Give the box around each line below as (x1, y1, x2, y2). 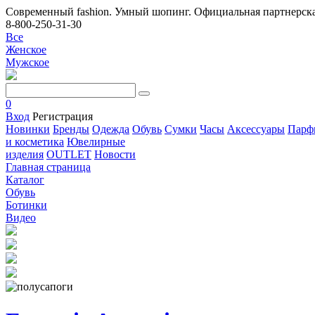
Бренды (53, 123, 89, 135)
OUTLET (46, 148, 91, 160)
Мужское (6, 56, 49, 68)
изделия (6, 148, 44, 160)
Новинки (6, 123, 50, 135)
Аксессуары (227, 123, 285, 135)
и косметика (6, 136, 64, 148)
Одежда (92, 123, 129, 135)
